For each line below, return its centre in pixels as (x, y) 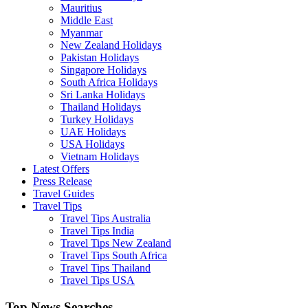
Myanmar (81, 33)
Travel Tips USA (98, 280)
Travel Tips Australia (106, 219)
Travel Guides (64, 194)
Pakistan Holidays (100, 58)
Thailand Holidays (101, 107)
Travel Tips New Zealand (116, 243)
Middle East (87, 21)
